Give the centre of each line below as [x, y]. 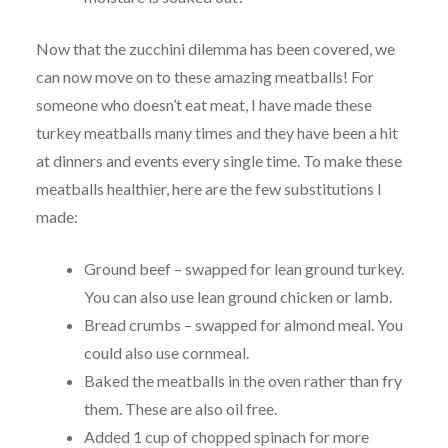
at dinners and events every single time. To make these [218, 160]
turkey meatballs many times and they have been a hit [216, 132]
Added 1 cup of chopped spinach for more [226, 436]
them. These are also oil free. [180, 408]
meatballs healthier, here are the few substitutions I [208, 188]
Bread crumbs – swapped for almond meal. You [243, 324]
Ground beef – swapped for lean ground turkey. [243, 268]
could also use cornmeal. [166, 352]
